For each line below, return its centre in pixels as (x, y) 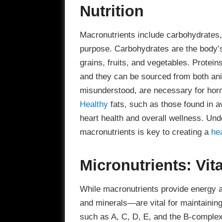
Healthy (94, 104)
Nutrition (111, 11)
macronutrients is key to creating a (145, 132)
